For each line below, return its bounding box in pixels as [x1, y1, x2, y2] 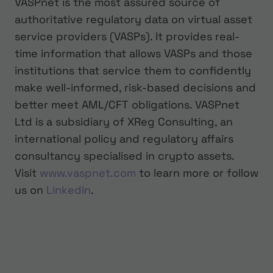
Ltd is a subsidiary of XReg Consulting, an [15, 115, 233, 129]
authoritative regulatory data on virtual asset [15, 12, 252, 27]
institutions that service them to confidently [15, 63, 251, 78]
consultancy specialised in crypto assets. [15, 149, 234, 163]
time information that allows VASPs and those [15, 46, 252, 61]
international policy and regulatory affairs [15, 132, 233, 146]
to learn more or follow [136, 166, 258, 180]
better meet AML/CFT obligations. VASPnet [15, 97, 239, 112]
